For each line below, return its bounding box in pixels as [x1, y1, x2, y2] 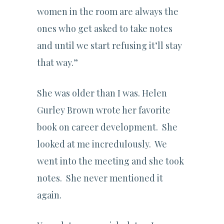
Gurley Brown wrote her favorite [37, 104, 170, 116]
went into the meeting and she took [37, 155, 184, 167]
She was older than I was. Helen [37, 87, 167, 99]
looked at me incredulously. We [37, 138, 167, 150]
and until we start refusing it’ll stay [37, 39, 182, 52]
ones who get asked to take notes [37, 22, 172, 35]
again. [37, 189, 61, 201]
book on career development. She [37, 121, 177, 133]
